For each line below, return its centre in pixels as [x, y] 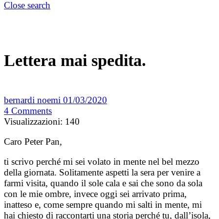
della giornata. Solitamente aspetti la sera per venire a [102, 173]
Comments [32, 111]
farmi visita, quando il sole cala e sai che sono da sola [103, 183]
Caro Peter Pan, [33, 142]
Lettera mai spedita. [77, 61]
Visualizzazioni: [33, 122]
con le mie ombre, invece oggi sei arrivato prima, [95, 194]
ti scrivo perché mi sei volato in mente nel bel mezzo [102, 162]
